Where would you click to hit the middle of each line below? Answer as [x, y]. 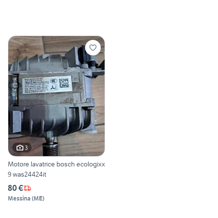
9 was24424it [27, 174]
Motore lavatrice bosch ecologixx [56, 164]
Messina [19, 199]
